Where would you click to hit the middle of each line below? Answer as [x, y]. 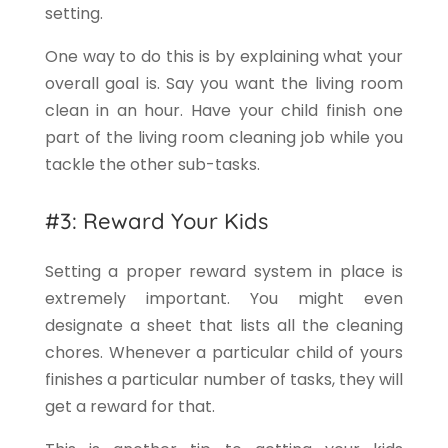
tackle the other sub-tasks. [152, 164]
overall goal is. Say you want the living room [224, 83]
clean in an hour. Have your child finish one [224, 110]
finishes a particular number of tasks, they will [224, 379]
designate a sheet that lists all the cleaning [224, 325]
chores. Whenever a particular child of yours [224, 352]
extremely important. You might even [224, 298]
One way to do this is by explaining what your [224, 56]
